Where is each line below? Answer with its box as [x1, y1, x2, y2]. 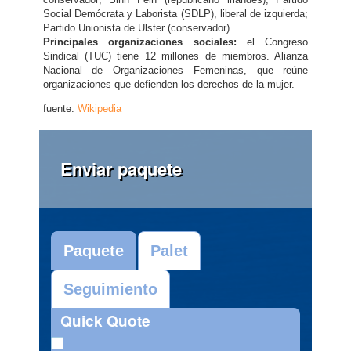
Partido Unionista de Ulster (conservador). [42, 22, 233, 34]
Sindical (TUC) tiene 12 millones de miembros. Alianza [42, 50, 309, 62]
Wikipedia [77, 103, 121, 114]
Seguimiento [63, 280, 157, 298]
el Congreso [236, 36, 309, 48]
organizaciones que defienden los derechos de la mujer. [42, 78, 295, 90]
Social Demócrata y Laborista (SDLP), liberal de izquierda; [42, 8, 309, 20]
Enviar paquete [60, 156, 182, 181]
